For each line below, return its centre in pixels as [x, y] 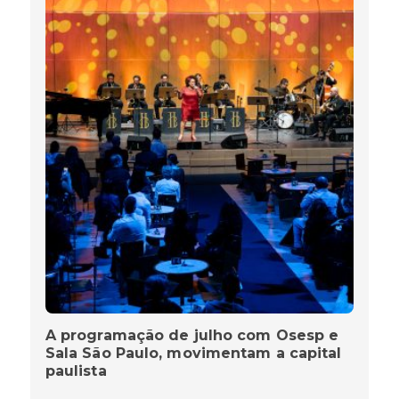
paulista [76, 371]
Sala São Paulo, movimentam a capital [193, 354]
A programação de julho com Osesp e [192, 336]
